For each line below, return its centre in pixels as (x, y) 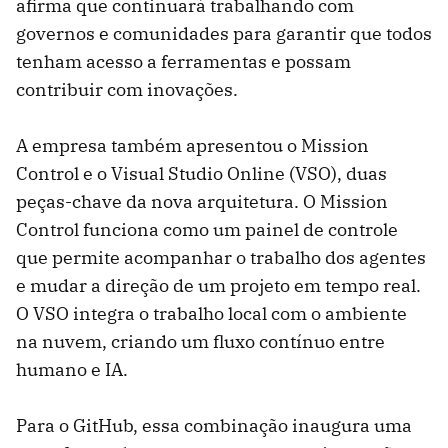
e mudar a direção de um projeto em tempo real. (218, 285)
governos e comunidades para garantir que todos (224, 33)
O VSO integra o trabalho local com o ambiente (211, 313)
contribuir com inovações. (127, 89)
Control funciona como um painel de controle (207, 229)
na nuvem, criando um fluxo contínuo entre (200, 341)
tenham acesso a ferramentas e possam (183, 61)
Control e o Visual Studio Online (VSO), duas (201, 173)
